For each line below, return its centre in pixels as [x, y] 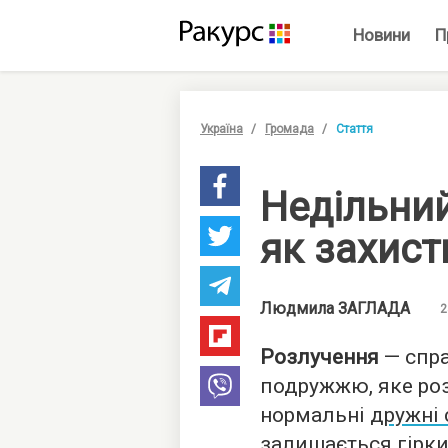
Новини [381, 35]
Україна [221, 129]
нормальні [315, 415]
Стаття [354, 129]
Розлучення [319, 357]
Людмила [299, 308]
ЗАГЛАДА [374, 308]
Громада [289, 129]
